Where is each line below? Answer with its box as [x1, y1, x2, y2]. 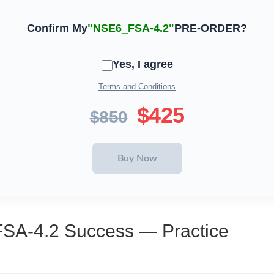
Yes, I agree [112, 57, 173, 70]
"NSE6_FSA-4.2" [87, 22, 174, 35]
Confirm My [27, 22, 87, 35]
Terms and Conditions [98, 82, 176, 92]
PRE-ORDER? [174, 22, 247, 35]
